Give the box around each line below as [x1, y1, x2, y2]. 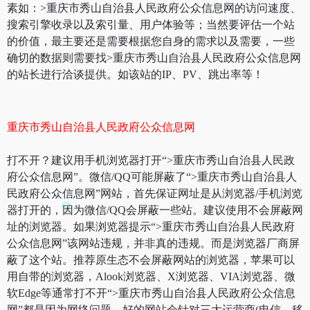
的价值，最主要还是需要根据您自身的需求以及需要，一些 [7, 35, 295, 47]
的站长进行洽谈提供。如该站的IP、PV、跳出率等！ [7, 68, 264, 80]
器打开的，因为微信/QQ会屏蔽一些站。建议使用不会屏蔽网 [7, 203, 303, 216]
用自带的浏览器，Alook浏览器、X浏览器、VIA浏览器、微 [7, 270, 295, 282]
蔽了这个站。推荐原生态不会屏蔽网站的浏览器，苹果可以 [7, 253, 295, 266]
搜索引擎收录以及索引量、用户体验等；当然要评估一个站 [7, 18, 295, 30]
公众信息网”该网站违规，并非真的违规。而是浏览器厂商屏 [7, 237, 300, 249]
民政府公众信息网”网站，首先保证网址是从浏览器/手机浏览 [7, 187, 302, 199]
